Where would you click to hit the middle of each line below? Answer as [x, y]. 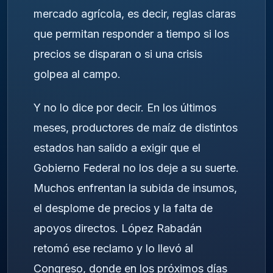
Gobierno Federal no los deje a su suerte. [136, 168]
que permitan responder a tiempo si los [131, 34]
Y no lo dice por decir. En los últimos [125, 107]
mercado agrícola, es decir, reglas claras [135, 14]
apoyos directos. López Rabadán [118, 228]
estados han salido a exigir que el [117, 147]
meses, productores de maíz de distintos [136, 127]
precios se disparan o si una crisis [118, 54]
